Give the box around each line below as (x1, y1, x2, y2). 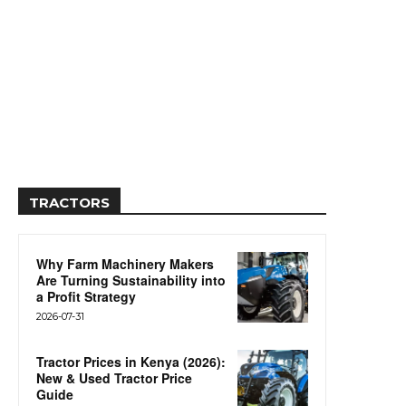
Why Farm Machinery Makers (36, 254, 214, 273)
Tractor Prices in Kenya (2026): (36, 352, 226, 371)
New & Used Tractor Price (36, 368, 192, 387)
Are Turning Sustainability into (36, 270, 226, 289)
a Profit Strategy (36, 286, 136, 305)
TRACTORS (29, 193, 110, 211)
